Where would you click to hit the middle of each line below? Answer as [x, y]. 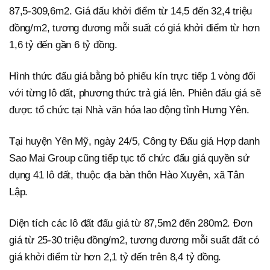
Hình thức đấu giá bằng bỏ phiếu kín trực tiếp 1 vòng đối [132, 76]
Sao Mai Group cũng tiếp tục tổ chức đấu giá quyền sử [129, 158]
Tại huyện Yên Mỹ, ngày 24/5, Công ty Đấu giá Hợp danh [134, 141]
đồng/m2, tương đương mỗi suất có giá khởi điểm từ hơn [134, 28]
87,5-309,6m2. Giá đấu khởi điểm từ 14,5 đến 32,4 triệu [131, 11]
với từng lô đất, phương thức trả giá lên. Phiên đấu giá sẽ [135, 93]
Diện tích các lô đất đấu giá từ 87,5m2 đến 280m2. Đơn [131, 223]
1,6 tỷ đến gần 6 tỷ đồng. [64, 45]
